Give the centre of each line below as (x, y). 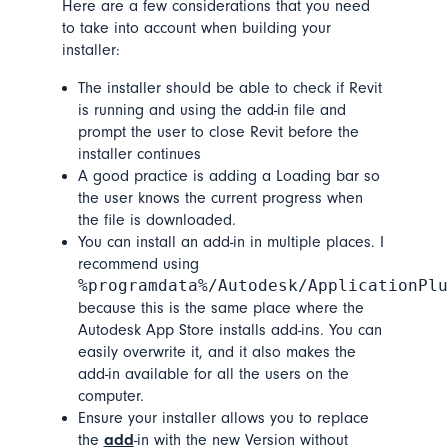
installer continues (139, 154)
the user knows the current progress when (220, 198)
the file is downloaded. (156, 220)
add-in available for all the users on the (213, 374)
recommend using (138, 264)
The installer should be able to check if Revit (229, 88)
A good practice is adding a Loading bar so (228, 176)
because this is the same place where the (220, 308)
